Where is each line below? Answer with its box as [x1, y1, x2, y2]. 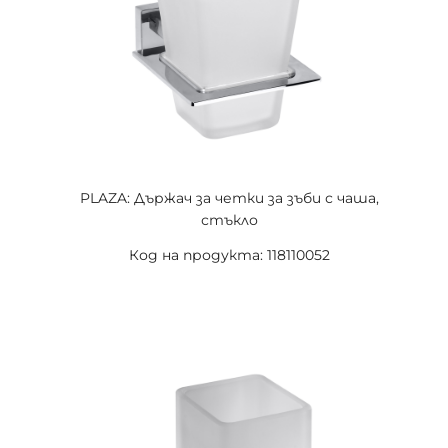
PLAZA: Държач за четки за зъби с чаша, [79, 189, 379, 207]
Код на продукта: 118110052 [128, 246, 330, 264]
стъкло [200, 211, 258, 229]
